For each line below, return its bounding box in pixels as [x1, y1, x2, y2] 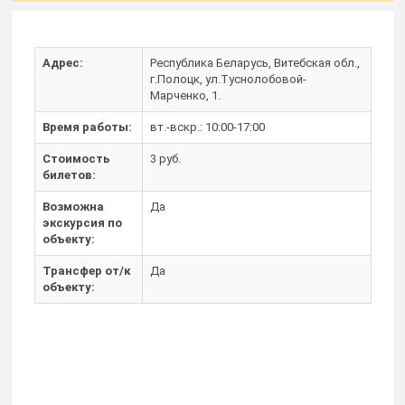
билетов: [42, 168, 96, 183]
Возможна [42, 200, 104, 214]
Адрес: [42, 56, 83, 71]
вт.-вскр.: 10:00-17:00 [150, 120, 265, 135]
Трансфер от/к [42, 264, 130, 278]
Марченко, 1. [150, 89, 221, 103]
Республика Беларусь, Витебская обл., [150, 56, 360, 71]
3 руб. [150, 152, 181, 166]
